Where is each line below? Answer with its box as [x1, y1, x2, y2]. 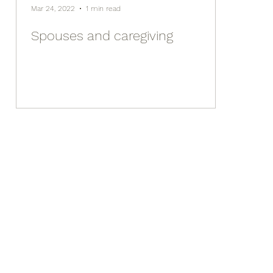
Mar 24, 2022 [31, 4, 75, 13]
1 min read [86, 4, 121, 13]
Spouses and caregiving [31, 27, 173, 43]
